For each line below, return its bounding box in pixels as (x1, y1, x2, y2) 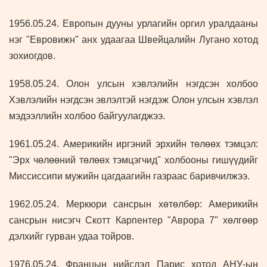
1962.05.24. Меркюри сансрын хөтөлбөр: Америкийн (9, 199, 258, 210)
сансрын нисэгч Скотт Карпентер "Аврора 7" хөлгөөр (9, 215, 258, 226)
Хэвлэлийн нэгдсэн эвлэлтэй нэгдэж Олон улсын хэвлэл (9, 95, 258, 105)
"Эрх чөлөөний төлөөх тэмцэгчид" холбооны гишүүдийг (9, 155, 258, 166)
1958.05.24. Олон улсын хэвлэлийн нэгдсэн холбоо (9, 79, 258, 89)
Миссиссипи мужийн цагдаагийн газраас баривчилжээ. (9, 171, 250, 182)
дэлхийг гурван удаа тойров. (9, 231, 134, 242)
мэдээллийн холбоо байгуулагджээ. (9, 111, 165, 122)
